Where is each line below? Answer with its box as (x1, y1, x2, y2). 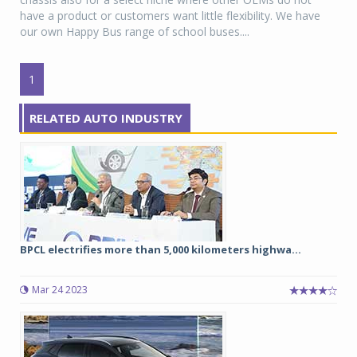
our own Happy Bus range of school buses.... (20, 24, 249, 40)
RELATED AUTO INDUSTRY (29, 110, 182, 127)
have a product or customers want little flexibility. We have (20, 8, 320, 24)
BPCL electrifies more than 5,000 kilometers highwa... (20, 242, 301, 257)
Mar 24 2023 (32, 283, 88, 297)
